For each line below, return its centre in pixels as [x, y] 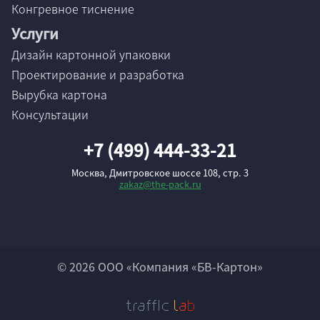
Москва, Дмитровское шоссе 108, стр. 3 [160, 173]
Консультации [50, 115]
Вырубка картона [59, 95]
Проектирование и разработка [98, 75]
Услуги [35, 34]
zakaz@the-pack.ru [160, 184]
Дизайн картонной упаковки [91, 55]
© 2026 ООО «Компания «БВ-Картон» [160, 267]
